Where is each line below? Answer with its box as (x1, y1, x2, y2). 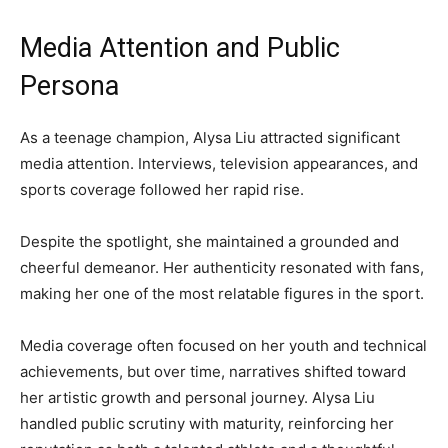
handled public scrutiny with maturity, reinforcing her (20, 414, 394, 434)
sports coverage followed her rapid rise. (20, 180, 304, 200)
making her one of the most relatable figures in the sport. (20, 284, 424, 304)
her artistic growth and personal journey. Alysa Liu (20, 388, 375, 408)
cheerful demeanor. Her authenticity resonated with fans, (20, 258, 424, 278)
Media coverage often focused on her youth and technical (20, 336, 427, 356)
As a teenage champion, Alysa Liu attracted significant (20, 128, 400, 148)
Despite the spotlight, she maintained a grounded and (20, 232, 399, 252)
